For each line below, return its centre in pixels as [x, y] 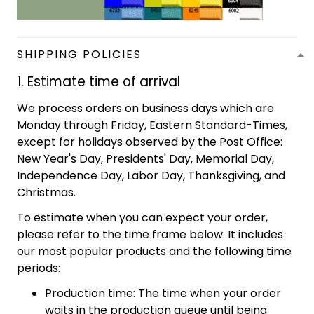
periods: [39, 268]
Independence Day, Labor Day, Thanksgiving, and [151, 176]
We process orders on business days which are [145, 109]
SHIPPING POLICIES [79, 55]
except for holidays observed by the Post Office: [150, 142]
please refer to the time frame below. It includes [150, 235]
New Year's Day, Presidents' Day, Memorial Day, [145, 159]
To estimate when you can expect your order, [142, 218]
